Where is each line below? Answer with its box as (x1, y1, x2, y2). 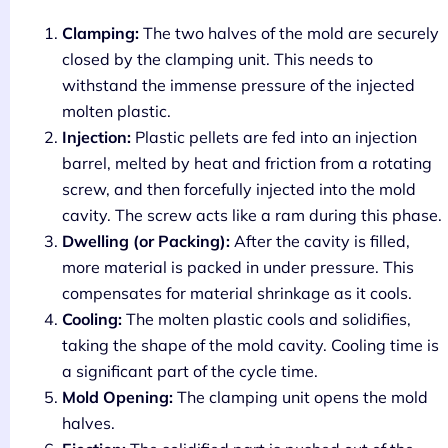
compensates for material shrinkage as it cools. (62, 282, 412, 303)
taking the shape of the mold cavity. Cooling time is (62, 334, 439, 355)
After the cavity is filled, (230, 230, 410, 251)
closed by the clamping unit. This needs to (62, 48, 373, 69)
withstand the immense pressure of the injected (62, 74, 415, 95)
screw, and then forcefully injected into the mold (62, 178, 416, 199)
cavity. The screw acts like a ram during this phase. (62, 204, 442, 225)
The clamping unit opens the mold (173, 386, 428, 407)
